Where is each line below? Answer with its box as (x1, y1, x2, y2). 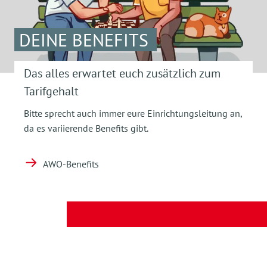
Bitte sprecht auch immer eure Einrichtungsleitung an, (24, 107, 242, 120)
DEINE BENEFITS (19, 28, 148, 52)
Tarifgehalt (24, 83, 79, 100)
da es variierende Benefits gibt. (24, 122, 148, 135)
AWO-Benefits (43, 158, 99, 170)
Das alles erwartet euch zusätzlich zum (24, 66, 221, 82)
